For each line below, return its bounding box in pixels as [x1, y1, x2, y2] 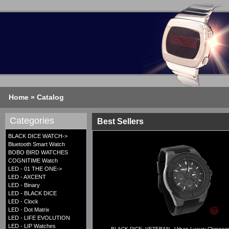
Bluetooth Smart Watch [8, 141, 65, 148]
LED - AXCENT [8, 174, 46, 180]
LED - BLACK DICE [8, 190, 57, 197]
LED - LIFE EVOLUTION [8, 215, 70, 221]
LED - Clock [8, 198, 38, 205]
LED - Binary [8, 182, 40, 189]
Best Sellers [97, 117, 144, 126]
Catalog [37, 93, 64, 101]
